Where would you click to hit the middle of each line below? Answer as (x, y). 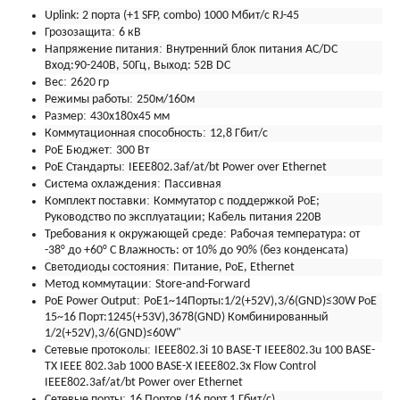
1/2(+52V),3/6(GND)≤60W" (113, 333)
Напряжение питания (102, 50)
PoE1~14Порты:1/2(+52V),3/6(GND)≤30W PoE (260, 301)
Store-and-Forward (203, 284)
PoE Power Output (91, 301)
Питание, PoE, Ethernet (234, 267)
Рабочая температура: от (295, 234)
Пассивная (193, 184)
